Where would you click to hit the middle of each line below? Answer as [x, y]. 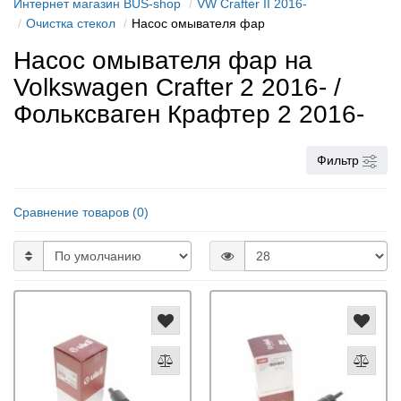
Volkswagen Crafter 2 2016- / [177, 87]
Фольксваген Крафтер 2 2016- [189, 114]
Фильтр [338, 160]
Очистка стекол [71, 23]
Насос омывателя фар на [163, 60]
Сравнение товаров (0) [81, 212]
